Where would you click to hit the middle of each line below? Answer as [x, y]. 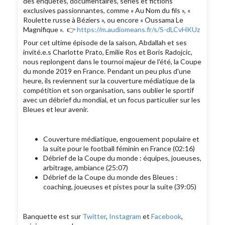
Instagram [125, 216]
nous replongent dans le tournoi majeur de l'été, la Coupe [113, 62]
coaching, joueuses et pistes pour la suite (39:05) [120, 187]
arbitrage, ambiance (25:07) [86, 168]
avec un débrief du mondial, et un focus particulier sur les [112, 100]
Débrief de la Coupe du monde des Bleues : [111, 177]
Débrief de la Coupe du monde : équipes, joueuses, [123, 158]
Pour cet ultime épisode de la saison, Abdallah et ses [105, 43]
